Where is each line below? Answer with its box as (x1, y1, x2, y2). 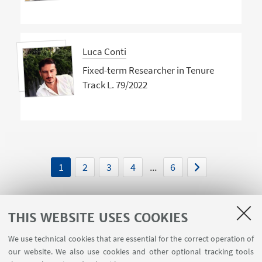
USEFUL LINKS (102, 235, 157, 246)
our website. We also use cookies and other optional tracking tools (8, 246, 254, 257)
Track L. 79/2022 (82, 78, 147, 91)
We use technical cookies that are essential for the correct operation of (8, 233, 254, 244)
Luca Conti (82, 45, 126, 58)
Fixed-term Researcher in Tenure (82, 63, 214, 77)
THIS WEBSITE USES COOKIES (8, 209, 188, 226)
